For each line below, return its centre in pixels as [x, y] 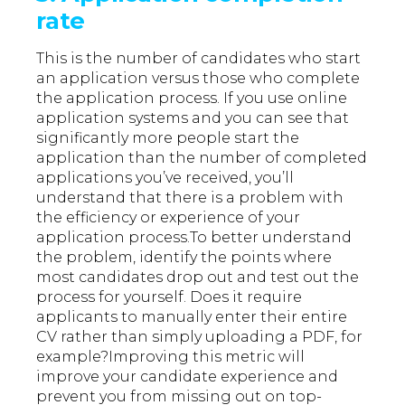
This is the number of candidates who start [199, 59]
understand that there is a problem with [190, 198]
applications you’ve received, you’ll [165, 178]
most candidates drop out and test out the [198, 278]
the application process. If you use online [192, 99]
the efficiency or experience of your [169, 218]
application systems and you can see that [193, 118]
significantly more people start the [168, 138]
